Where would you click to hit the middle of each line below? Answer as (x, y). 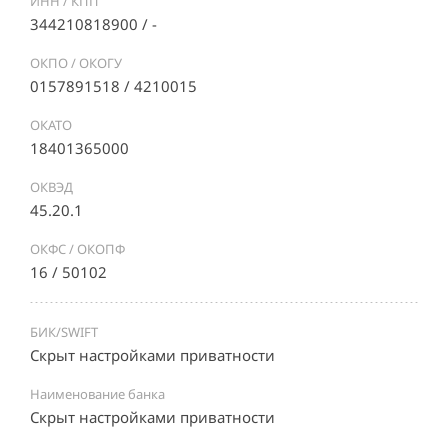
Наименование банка (97, 394)
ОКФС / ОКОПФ (77, 249)
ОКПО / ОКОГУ (76, 63)
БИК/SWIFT (64, 332)
